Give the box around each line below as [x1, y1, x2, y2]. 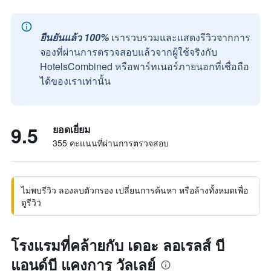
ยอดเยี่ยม [53, 122, 91, 136]
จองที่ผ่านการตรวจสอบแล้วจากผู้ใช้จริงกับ [40, 45, 217, 59]
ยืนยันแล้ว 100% [40, 30, 109, 44]
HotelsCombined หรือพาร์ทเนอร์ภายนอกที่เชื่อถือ [40, 59, 249, 73]
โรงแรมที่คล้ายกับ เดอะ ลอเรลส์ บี [11, 235, 224, 255]
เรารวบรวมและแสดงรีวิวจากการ [111, 30, 250, 44]
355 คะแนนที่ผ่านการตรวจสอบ [53, 137, 169, 149]
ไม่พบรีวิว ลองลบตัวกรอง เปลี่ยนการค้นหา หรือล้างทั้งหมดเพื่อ [21, 184, 248, 196]
